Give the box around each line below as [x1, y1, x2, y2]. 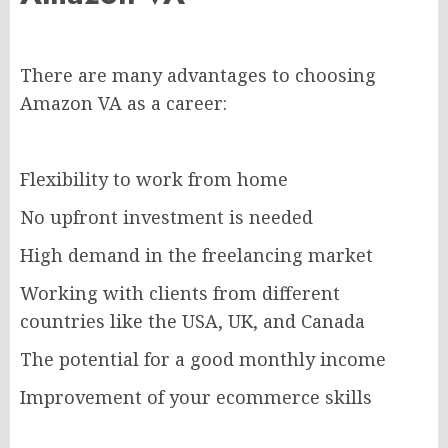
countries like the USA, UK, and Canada [20, 309, 365, 334]
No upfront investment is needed [20, 205, 313, 230]
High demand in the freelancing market [20, 243, 373, 268]
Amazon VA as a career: [20, 91, 227, 116]
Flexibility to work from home [20, 167, 288, 192]
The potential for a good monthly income [20, 347, 386, 372]
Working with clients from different [20, 281, 340, 306]
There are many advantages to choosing [20, 63, 376, 88]
